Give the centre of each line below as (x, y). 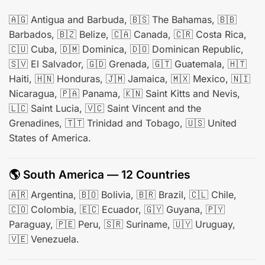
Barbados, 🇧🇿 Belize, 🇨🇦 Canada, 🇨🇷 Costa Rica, (128, 35)
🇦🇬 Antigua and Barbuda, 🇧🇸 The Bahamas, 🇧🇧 (123, 20)
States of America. (50, 138)
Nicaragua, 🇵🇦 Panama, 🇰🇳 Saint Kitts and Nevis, (125, 94)
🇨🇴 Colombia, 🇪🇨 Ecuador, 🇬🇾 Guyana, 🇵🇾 (117, 209)
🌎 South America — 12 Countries (100, 175)
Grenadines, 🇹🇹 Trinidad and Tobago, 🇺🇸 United (123, 123)
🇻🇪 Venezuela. (44, 239)
